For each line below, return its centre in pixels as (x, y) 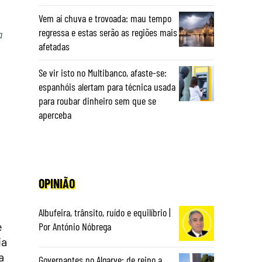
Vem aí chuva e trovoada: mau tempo (105, 18)
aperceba (55, 115)
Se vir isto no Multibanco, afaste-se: (103, 73)
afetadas (54, 46)
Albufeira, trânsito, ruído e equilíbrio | (105, 212)
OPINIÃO (57, 183)
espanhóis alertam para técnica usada (107, 87)
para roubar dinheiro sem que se (97, 101)
